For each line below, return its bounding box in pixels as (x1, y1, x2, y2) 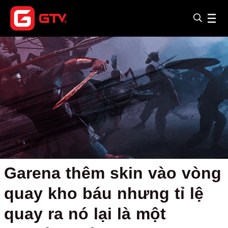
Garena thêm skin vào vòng (4, 164, 221, 182)
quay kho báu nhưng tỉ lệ (4, 184, 204, 203)
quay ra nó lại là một (4, 205, 166, 223)
